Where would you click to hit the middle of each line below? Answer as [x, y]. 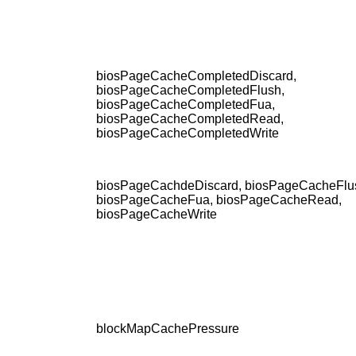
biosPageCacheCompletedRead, [190, 119]
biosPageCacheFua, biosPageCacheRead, [219, 200]
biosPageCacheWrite [157, 215]
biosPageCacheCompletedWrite [188, 133]
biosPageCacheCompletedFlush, [190, 91]
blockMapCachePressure [168, 329]
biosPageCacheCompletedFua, [186, 105]
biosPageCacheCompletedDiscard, [196, 76]
